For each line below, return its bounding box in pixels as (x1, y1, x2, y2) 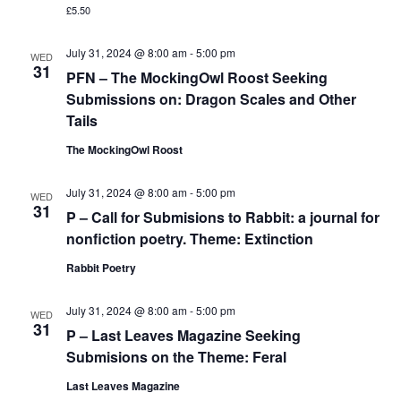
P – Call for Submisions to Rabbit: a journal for (65, 207, 380, 227)
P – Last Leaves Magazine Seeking (65, 325, 301, 346)
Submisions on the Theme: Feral (65, 346, 286, 367)
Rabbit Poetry (65, 260, 136, 276)
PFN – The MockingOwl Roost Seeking (65, 67, 328, 88)
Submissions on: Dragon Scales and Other (65, 89, 356, 109)
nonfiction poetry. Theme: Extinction (65, 228, 313, 249)
